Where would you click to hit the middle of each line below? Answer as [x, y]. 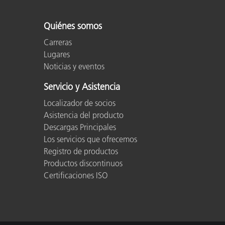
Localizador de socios [80, 103]
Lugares [57, 54]
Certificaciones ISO [76, 175]
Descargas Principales [80, 127]
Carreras [58, 42]
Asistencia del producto [84, 115]
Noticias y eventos [74, 66]
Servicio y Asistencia [82, 87]
